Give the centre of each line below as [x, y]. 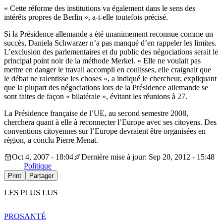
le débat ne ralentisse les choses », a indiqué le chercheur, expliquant [110, 78]
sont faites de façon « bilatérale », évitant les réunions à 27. [96, 96]
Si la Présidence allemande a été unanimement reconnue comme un [109, 34]
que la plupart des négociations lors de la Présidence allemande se [106, 87]
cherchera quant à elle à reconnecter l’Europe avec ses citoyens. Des [110, 122]
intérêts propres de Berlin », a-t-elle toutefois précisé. [86, 17]
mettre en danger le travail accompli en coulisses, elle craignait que [108, 69]
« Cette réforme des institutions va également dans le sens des [100, 8]
